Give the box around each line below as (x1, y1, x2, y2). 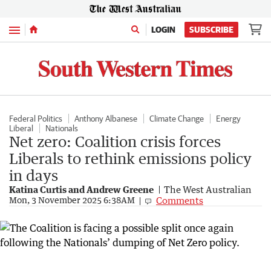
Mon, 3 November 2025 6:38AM (9, 195, 135, 206)
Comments (156, 194, 203, 206)
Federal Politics (9, 113, 62, 123)
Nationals (45, 123, 78, 133)
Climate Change (149, 113, 204, 123)
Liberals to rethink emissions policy (9, 149, 252, 167)
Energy (216, 113, 241, 123)
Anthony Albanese (74, 113, 137, 123)
